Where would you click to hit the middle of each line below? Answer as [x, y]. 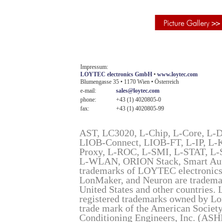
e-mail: [88, 91]
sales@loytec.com [138, 91]
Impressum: [94, 67]
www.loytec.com [177, 74]
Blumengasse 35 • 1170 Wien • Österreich [130, 82]
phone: [88, 100]
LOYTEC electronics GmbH [116, 74]
